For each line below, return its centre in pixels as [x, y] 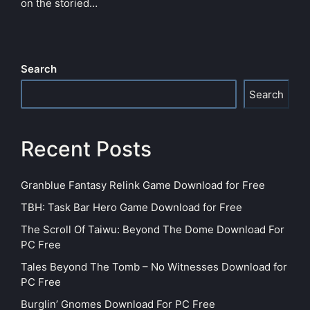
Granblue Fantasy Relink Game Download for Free [143, 185]
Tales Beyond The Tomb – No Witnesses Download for [154, 266]
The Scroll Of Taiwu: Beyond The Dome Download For [153, 229]
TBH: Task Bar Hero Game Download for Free [131, 207]
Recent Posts [86, 149]
